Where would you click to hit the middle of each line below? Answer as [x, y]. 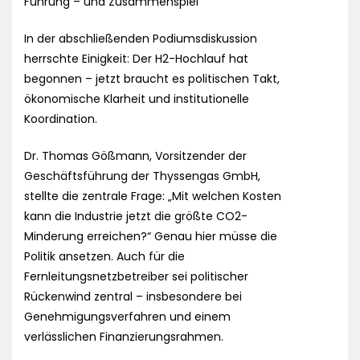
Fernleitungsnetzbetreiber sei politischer [136, 277]
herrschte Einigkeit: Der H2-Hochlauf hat [136, 59]
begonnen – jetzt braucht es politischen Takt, [152, 79]
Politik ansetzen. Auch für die [104, 257]
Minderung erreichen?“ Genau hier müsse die [151, 237]
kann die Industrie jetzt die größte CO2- [136, 217]
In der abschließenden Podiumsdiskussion [141, 39]
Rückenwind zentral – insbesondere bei [133, 297]
